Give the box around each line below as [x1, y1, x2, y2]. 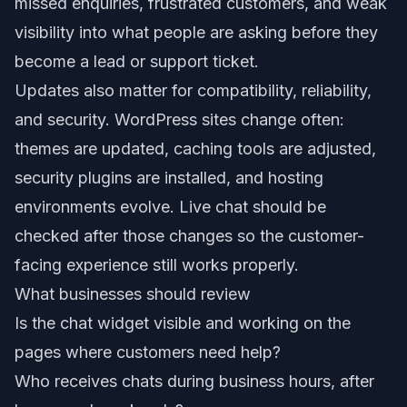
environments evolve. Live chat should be [15, 196, 326, 216]
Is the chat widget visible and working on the [15, 313, 351, 333]
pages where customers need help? [15, 342, 281, 362]
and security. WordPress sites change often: [15, 109, 344, 129]
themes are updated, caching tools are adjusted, [15, 138, 376, 158]
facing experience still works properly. [15, 254, 299, 274]
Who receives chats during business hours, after [15, 371, 374, 391]
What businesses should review [15, 283, 251, 303]
